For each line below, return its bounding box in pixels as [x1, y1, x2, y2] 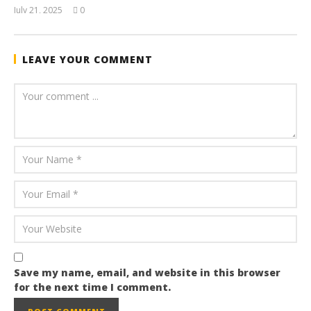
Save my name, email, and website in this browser [14, 265, 280, 279]
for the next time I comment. [14, 280, 171, 294]
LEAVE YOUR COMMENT [22, 52, 153, 66]
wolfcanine [77, 14, 119, 26]
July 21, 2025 [14, 3, 62, 16]
